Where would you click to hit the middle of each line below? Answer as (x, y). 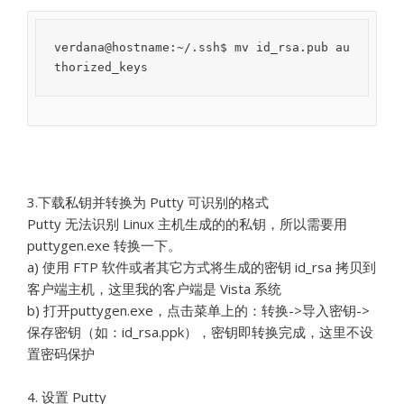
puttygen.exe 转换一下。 (104, 245)
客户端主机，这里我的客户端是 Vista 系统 (154, 289)
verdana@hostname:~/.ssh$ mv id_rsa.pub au (202, 47)
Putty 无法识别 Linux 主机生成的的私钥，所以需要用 (187, 224)
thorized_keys (101, 67)
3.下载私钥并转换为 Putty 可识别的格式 (148, 202)
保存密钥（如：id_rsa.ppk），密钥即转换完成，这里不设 (200, 332)
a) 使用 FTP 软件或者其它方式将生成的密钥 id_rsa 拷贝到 (202, 267)
